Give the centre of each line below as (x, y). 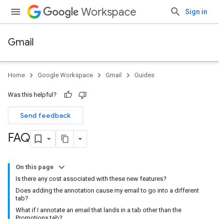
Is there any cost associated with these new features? (91, 179)
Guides (144, 75)
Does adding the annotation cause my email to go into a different (107, 190)
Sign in (196, 12)
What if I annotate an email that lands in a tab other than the (99, 210)
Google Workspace (65, 75)
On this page (35, 167)
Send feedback (45, 115)
